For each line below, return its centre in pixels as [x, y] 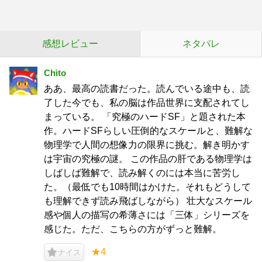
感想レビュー [70, 44]
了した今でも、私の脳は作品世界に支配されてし [147, 103]
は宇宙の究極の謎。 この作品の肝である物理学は [148, 159]
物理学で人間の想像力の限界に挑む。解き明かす [147, 145]
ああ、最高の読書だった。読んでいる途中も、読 [147, 89]
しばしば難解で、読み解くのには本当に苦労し [142, 173]
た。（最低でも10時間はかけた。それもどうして [147, 187]
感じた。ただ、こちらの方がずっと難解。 [133, 229]
